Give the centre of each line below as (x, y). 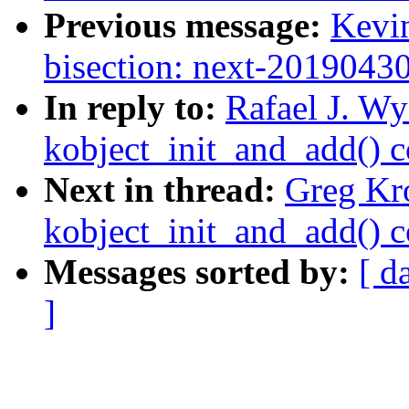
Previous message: (187, 26)
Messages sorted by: (201, 272)
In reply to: (135, 108)
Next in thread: (164, 190)
